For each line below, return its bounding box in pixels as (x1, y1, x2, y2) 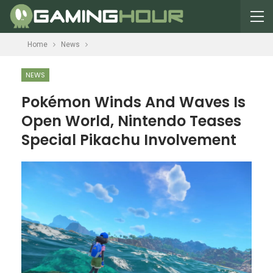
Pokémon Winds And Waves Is (21, 92, 246, 112)
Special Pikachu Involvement (21, 130, 236, 150)
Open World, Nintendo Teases (21, 111, 241, 131)
